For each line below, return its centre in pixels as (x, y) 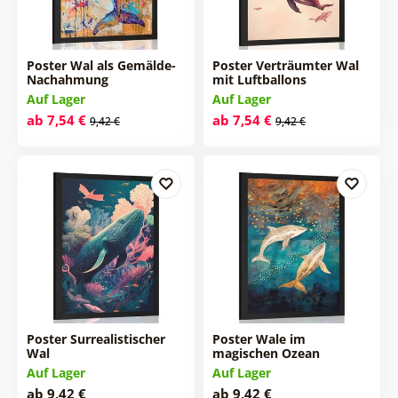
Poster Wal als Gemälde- (101, 65)
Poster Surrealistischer (96, 338)
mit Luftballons (259, 79)
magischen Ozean (266, 353)
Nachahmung (67, 79)
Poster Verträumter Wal (285, 65)
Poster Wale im (259, 338)
